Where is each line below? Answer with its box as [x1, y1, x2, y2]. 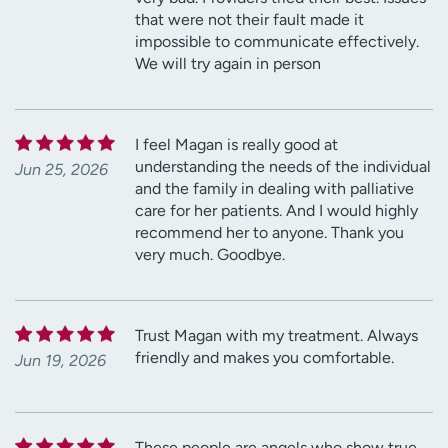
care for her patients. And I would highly [135, 200, 418, 220]
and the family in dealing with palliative [135, 178, 414, 198]
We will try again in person [135, 53, 321, 73]
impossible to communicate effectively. [135, 31, 419, 51]
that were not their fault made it [135, 9, 364, 29]
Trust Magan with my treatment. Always [135, 325, 418, 345]
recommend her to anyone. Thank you [135, 222, 404, 242]
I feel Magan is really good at [135, 134, 338, 154]
